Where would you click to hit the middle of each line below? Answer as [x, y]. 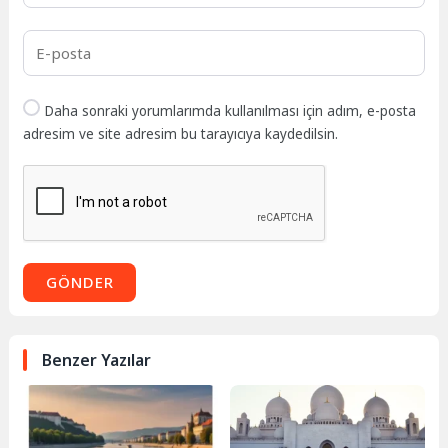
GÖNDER [79, 281]
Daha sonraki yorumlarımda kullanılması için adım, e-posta [230, 110]
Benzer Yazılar [97, 359]
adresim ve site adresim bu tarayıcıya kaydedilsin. [181, 133]
